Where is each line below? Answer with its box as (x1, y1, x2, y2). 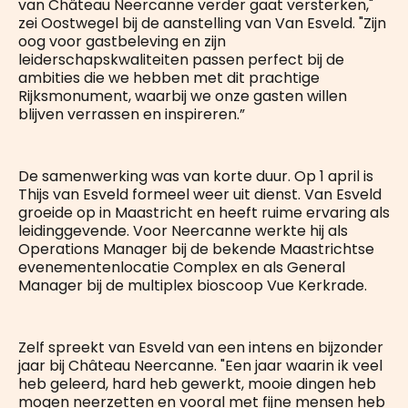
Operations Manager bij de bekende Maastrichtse (18, 238, 374, 260)
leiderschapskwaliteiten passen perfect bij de (18, 48, 344, 70)
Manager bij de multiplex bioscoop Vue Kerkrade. (18, 274, 367, 296)
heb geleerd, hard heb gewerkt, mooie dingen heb (18, 372, 376, 394)
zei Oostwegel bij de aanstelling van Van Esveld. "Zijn (18, 12, 386, 34)
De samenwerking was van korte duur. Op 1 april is (18, 165, 373, 187)
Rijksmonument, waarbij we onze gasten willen (18, 85, 347, 107)
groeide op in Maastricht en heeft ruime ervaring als (18, 201, 390, 223)
